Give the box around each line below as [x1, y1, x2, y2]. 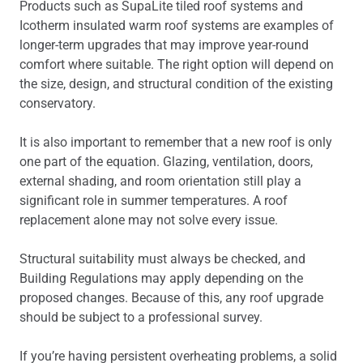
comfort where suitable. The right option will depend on [19, 57, 334, 72]
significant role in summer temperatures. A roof [19, 193, 288, 208]
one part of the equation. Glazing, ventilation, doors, [19, 154, 313, 169]
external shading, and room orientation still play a [19, 173, 301, 189]
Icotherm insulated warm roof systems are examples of [19, 18, 334, 33]
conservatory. [19, 96, 96, 111]
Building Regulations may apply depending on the [19, 271, 303, 286]
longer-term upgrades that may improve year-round [19, 37, 309, 53]
